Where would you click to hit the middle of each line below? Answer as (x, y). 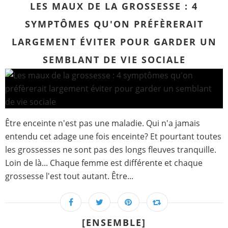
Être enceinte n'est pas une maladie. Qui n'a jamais (103, 123)
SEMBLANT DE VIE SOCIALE (114, 60)
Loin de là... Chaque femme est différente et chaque (104, 163)
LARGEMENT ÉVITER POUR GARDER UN (114, 42)
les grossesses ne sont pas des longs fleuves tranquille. (111, 150)
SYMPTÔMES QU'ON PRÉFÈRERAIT (114, 24)
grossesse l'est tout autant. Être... (69, 176)
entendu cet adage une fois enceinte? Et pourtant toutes (113, 137)
